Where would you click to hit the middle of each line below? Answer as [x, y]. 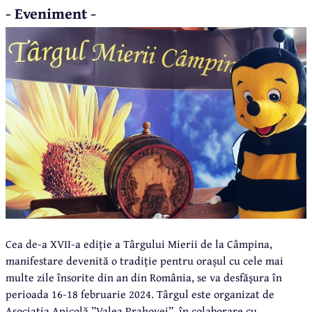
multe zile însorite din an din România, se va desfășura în [144, 277]
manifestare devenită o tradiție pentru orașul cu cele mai [145, 260]
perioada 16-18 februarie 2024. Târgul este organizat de [140, 294]
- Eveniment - [51, 14]
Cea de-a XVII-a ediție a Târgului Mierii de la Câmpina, [139, 243]
